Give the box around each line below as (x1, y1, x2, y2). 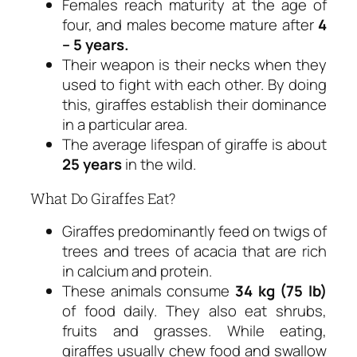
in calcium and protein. (62, 261, 212, 282)
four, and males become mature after (62, 14, 318, 36)
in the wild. (122, 154, 196, 175)
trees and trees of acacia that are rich (62, 241, 327, 262)
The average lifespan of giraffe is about (62, 134, 327, 155)
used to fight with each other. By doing (62, 74, 327, 96)
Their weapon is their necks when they (62, 54, 327, 76)
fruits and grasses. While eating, (62, 320, 327, 342)
